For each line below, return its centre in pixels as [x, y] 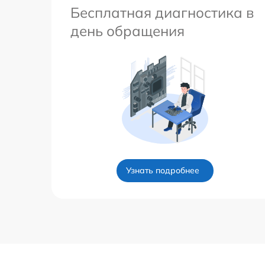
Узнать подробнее [163, 170]
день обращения [127, 30]
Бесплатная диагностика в [162, 12]
